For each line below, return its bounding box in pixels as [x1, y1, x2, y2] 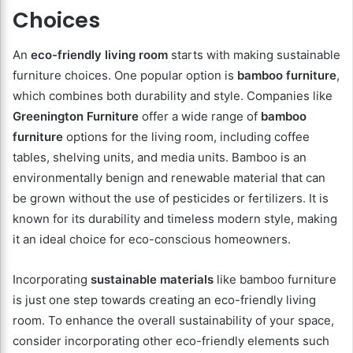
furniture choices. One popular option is [13, 68, 237, 84]
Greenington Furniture [13, 109, 139, 124]
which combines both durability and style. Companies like [13, 88, 333, 104]
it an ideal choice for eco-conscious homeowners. [13, 232, 291, 247]
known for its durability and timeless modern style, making [13, 211, 337, 227]
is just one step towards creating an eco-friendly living [13, 292, 316, 308]
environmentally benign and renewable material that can [13, 170, 325, 186]
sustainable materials [91, 272, 214, 288]
